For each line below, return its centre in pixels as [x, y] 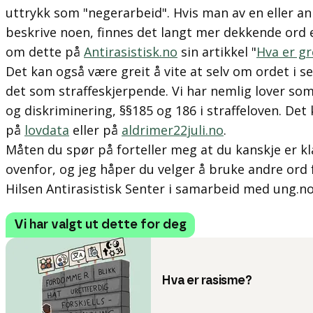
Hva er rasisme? [207, 281]
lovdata [47, 130]
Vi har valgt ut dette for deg [100, 225]
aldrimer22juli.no [173, 130]
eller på [95, 130]
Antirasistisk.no [131, 52]
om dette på [45, 52]
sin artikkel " [217, 52]
